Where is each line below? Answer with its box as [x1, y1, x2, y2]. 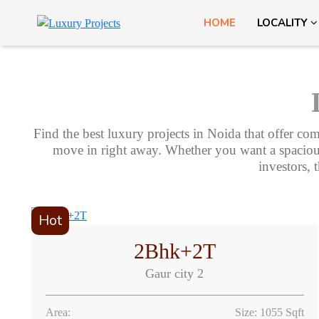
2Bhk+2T [133, 239, 216, 263]
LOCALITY [257, 16, 310, 30]
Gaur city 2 [145, 266, 204, 281]
